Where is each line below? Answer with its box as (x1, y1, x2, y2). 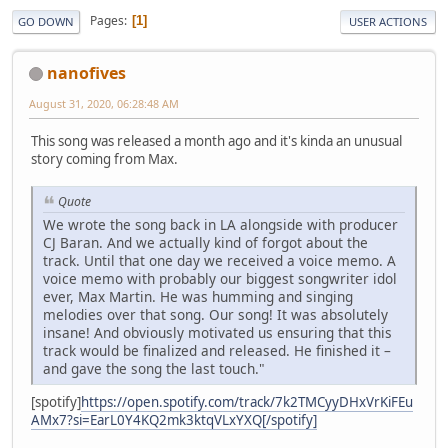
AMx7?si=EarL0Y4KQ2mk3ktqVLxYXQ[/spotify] (31, 410, 317, 429)
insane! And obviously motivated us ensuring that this (43, 322, 392, 342)
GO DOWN (18, 13, 74, 29)
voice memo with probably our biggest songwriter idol (43, 268, 397, 288)
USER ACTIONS (349, 13, 427, 29)
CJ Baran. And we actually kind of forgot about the (43, 232, 368, 252)
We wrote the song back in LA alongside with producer (43, 214, 398, 234)
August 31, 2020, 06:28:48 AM (29, 95, 179, 111)
